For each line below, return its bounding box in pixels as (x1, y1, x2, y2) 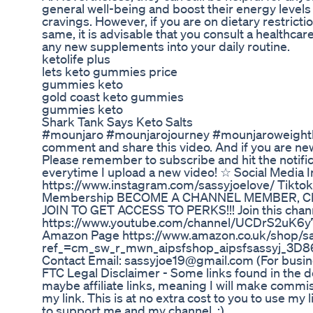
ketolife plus (42, 51, 110, 67)
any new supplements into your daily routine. (42, 38, 290, 54)
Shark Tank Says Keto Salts (42, 114, 193, 130)
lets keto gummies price (42, 64, 177, 80)
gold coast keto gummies (42, 89, 184, 105)
